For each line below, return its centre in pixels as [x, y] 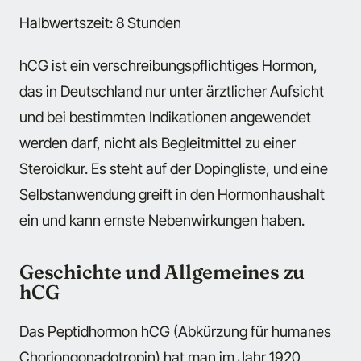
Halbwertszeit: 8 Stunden [100, 23]
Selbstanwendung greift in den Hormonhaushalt [172, 194]
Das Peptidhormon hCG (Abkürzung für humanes [175, 332]
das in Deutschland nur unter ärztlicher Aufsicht [172, 91]
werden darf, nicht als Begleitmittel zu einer [158, 142]
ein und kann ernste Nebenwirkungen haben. [162, 220]
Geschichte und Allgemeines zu [162, 271]
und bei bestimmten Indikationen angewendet [165, 116]
